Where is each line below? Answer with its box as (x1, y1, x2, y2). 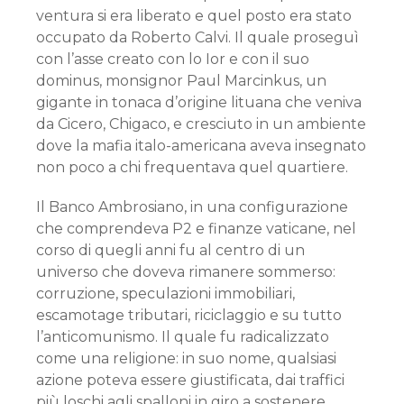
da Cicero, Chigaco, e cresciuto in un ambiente (36, 115, 366, 133)
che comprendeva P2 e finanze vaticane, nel (36, 220, 356, 237)
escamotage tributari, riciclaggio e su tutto (36, 307, 342, 324)
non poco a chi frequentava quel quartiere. (36, 159, 348, 176)
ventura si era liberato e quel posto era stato (36, 7, 352, 24)
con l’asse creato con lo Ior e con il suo (36, 50, 309, 68)
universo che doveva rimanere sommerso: (36, 263, 335, 280)
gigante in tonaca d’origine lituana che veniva (36, 94, 362, 111)
